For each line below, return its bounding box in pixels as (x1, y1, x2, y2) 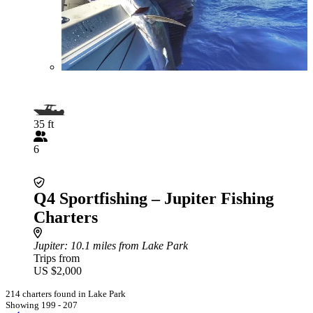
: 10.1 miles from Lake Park (64, 240, 188, 252)
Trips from (34, 252, 80, 264)
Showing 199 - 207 (6, 300, 78, 310)
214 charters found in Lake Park (6, 289, 126, 299)
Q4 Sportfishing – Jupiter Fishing (34, 189, 274, 208)
